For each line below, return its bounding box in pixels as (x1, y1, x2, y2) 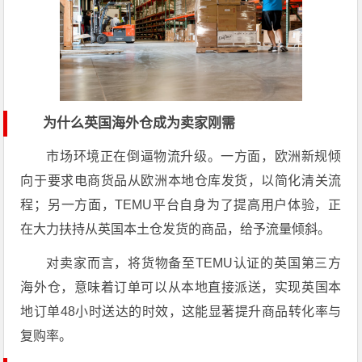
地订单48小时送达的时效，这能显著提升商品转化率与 (20, 305, 342, 318)
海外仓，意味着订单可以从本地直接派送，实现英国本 (20, 280, 342, 294)
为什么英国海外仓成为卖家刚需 (43, 116, 236, 131)
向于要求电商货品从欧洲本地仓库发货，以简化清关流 (20, 174, 342, 187)
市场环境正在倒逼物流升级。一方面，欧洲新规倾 (46, 149, 342, 163)
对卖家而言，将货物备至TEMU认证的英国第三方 (46, 256, 342, 270)
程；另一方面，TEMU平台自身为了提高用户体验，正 (20, 198, 342, 212)
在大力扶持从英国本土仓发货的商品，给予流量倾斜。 (20, 222, 331, 236)
